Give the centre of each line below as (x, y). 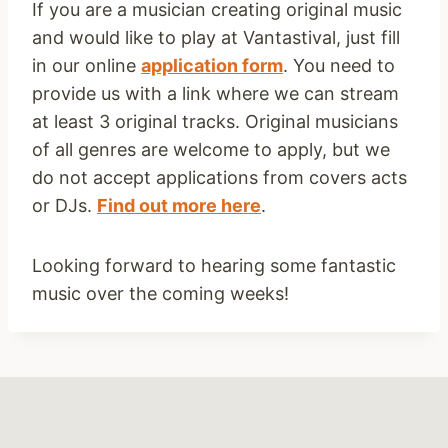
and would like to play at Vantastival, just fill (216, 37)
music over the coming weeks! (160, 293)
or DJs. (64, 205)
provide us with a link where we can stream (215, 93)
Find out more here (179, 205)
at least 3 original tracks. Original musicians (215, 121)
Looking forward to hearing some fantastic (214, 265)
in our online (86, 65)
